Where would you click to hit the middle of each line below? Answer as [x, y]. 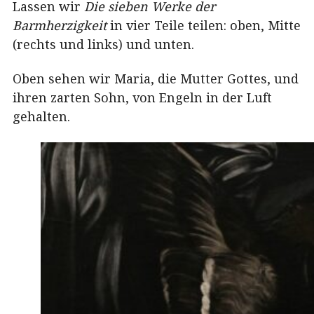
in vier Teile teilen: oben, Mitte [204, 25]
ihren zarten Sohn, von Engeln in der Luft [142, 98]
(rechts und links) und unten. [103, 44]
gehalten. [41, 117]
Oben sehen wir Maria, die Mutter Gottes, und [156, 79]
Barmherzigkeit [60, 25]
